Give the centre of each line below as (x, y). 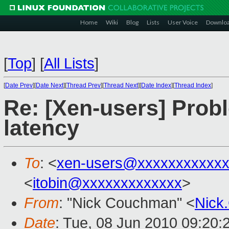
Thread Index (193, 85)
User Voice (183, 22)
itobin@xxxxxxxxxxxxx (107, 183)
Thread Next (121, 85)
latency (41, 128)
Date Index (156, 85)
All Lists (69, 63)
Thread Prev (84, 85)
